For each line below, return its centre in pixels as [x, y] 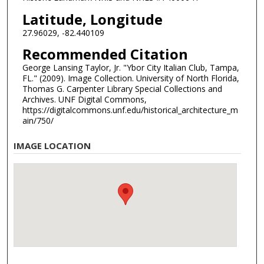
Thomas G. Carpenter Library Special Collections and [122, 89]
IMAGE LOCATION [52, 145]
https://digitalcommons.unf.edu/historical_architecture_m [130, 110]
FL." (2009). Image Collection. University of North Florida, [131, 78]
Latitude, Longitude [92, 19]
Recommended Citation [105, 54]
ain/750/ [38, 121]
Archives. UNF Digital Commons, [84, 100]
